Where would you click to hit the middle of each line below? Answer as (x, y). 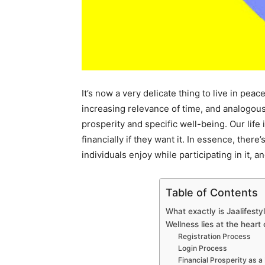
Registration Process (215, 237)
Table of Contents (212, 192)
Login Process (203, 248)
